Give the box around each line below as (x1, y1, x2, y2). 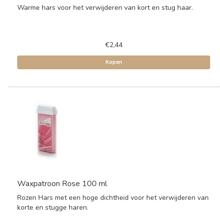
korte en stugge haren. (17, 203, 88, 212)
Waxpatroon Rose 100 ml (17, 178, 107, 189)
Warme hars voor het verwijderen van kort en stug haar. (17, 3, 193, 12)
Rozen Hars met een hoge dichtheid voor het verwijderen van (17, 193, 209, 202)
